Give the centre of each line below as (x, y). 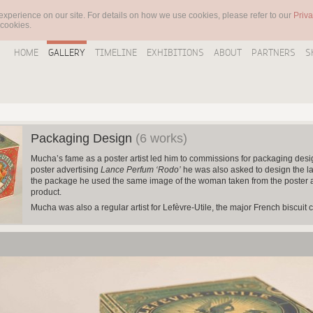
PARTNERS (274, 52)
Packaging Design (83, 138)
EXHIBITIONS (175, 52)
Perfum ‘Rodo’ (154, 170)
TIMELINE (116, 52)
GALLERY (67, 52)
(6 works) (161, 138)
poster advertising (66, 170)
